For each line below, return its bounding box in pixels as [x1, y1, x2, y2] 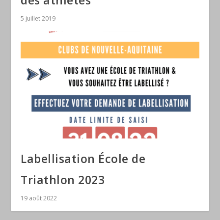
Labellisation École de [21, 150, 146, 166]
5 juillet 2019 [21, 14, 56, 23]
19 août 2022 [21, 193, 57, 202]
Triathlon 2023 [21, 171, 105, 188]
